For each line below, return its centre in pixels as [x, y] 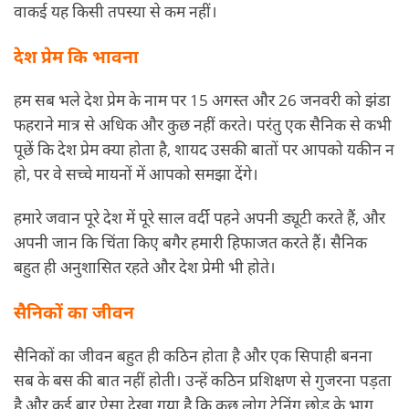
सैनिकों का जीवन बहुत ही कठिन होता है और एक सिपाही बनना [193, 356]
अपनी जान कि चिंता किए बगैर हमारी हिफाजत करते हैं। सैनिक [190, 242]
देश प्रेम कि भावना [76, 56]
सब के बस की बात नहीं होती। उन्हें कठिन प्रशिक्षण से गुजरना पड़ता [203, 380]
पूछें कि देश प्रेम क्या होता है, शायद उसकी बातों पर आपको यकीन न [204, 148]
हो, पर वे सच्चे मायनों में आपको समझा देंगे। [136, 173]
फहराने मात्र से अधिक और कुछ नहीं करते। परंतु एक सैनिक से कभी [203, 124]
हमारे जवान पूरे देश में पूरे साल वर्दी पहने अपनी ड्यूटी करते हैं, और [199, 218]
